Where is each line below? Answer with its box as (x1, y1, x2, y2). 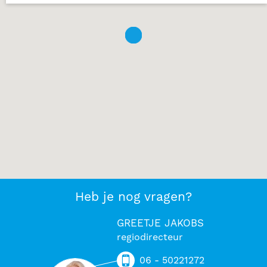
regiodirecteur (117, 231, 183, 243)
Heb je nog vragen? (75, 189, 192, 205)
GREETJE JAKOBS (117, 217, 204, 230)
